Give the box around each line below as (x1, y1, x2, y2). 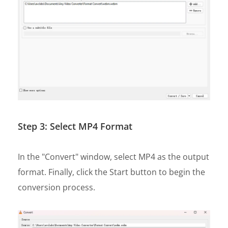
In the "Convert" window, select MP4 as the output (18, 151, 209, 162)
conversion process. (18, 181, 95, 193)
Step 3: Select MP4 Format (18, 120, 132, 132)
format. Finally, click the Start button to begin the (18, 166, 205, 178)
